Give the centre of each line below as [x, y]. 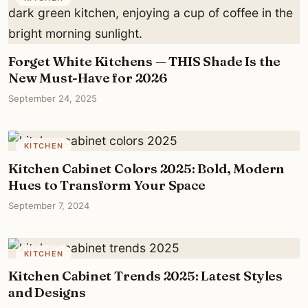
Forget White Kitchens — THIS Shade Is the [145, 62]
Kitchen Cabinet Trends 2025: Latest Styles [145, 276]
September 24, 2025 [53, 98]
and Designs [47, 293]
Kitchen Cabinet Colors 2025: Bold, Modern [147, 169]
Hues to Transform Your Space [107, 185]
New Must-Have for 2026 [88, 78]
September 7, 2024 [49, 205]
